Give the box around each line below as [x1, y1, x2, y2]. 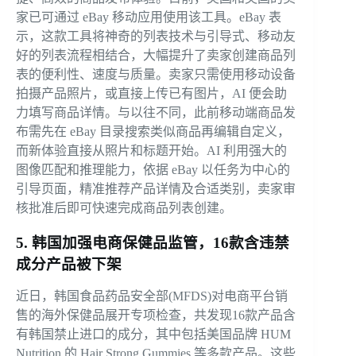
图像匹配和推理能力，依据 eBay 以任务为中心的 [16, 163, 290, 177]
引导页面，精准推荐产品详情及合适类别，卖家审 [16, 182, 296, 196]
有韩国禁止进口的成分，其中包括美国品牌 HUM [16, 327, 291, 342]
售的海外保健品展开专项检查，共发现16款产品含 [16, 308, 296, 323]
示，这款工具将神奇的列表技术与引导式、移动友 [16, 29, 296, 44]
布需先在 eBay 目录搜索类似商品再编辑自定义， [16, 125, 290, 139]
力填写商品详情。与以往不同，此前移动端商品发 [16, 106, 296, 120]
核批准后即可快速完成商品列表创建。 [16, 201, 232, 215]
